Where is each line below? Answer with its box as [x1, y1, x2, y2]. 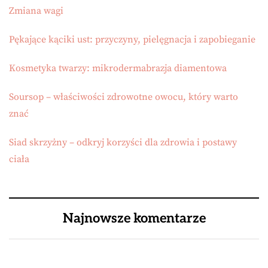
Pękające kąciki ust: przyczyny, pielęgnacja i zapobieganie [9, 33, 255, 45]
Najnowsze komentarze [62, 210, 206, 226]
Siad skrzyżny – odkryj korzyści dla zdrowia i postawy [9, 136, 237, 148]
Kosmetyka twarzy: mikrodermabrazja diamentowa [9, 62, 227, 74]
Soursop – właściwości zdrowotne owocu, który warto [9, 90, 238, 103]
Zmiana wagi [9, 4, 63, 17]
